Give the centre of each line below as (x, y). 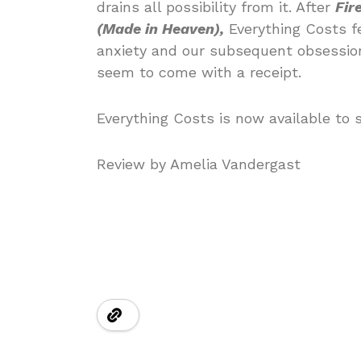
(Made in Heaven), (160, 29)
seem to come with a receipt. (199, 72)
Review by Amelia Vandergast (199, 164)
